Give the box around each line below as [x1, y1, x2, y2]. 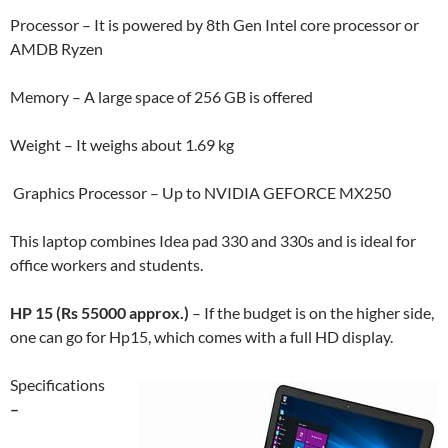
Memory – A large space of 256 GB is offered [10, 87, 313, 106]
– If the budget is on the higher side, [189, 303, 434, 322]
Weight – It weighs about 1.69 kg [10, 135, 234, 154]
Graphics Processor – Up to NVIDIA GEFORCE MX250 [10, 183, 391, 202]
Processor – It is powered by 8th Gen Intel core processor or [10, 15, 419, 34]
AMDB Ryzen [10, 39, 103, 58]
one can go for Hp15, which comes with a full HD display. [10, 327, 393, 346]
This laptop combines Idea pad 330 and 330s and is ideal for [10, 231, 416, 250]
